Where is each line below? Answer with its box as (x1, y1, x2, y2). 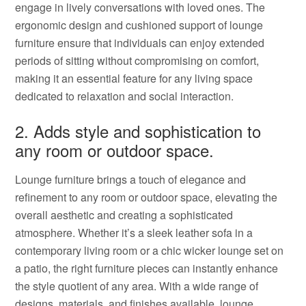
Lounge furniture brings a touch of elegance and (15, 171, 247, 187)
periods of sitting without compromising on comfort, (15, 53, 260, 68)
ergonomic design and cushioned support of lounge (15, 17, 264, 33)
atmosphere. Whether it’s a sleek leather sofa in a (15, 225, 253, 240)
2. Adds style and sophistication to (15, 119, 262, 143)
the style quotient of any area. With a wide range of (15, 278, 259, 294)
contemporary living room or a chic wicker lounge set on (15, 242, 284, 258)
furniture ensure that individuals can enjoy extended (15, 35, 265, 51)
